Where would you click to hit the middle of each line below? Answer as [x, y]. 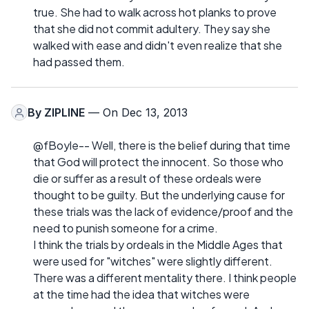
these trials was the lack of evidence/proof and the [163, 212]
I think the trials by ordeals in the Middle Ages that [158, 245]
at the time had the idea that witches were [141, 295]
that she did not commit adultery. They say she [152, 29]
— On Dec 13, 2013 [136, 113]
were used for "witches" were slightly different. [153, 261]
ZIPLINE [64, 113]
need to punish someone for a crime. [126, 228]
